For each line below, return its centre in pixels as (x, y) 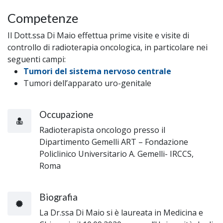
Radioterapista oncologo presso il (102, 130)
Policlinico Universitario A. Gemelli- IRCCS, (116, 154)
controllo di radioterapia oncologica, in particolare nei (108, 47)
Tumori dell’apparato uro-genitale (87, 83)
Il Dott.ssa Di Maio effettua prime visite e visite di (98, 35)
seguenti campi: (37, 59)
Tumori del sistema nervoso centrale (97, 71)
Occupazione (66, 114)
